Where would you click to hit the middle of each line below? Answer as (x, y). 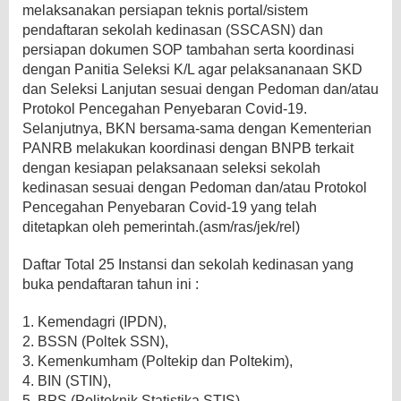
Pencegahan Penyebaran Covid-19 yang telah (170, 207)
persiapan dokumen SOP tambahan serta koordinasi (188, 49)
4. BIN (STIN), (67, 380)
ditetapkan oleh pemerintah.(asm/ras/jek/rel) (161, 226)
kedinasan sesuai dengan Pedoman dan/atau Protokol (195, 187)
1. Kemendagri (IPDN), (94, 321)
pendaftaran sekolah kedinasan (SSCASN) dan (173, 30)
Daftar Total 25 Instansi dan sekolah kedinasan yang (188, 264)
